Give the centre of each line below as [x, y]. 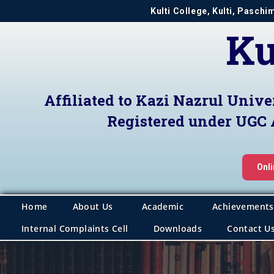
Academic [163, 206]
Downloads [178, 228]
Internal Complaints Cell [75, 228]
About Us [93, 206]
